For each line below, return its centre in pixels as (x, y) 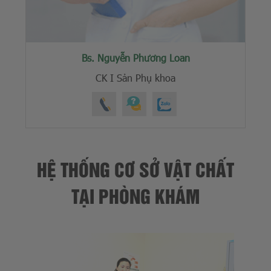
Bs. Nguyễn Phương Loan (135, 57)
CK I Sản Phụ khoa (135, 77)
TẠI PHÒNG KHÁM (135, 195)
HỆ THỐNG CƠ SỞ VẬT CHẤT (135, 168)
